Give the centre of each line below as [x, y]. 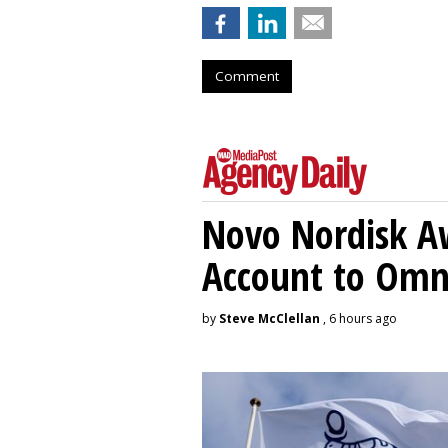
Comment [247, 75]
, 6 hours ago [358, 318]
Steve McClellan [269, 318]
